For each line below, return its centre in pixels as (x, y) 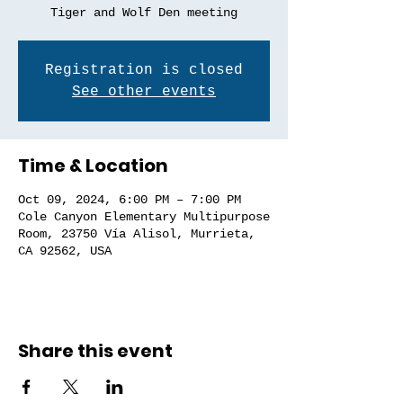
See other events (144, 92)
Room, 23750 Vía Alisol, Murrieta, (137, 234)
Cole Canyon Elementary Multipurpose (144, 217)
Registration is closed (144, 70)
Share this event (95, 351)
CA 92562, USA (65, 251)
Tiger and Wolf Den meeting (144, 13)
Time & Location (93, 166)
